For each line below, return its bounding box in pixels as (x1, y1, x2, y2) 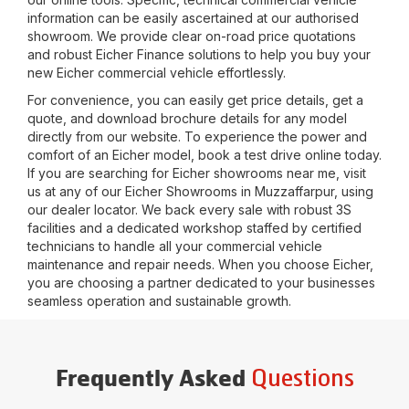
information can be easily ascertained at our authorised (27, 10, 359, 26)
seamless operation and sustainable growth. (27, 293, 291, 309)
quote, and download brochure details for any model (27, 110, 347, 126)
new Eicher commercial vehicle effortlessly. (27, 65, 286, 80)
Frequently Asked (55, 369, 251, 392)
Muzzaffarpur (255, 184, 334, 199)
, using (334, 184, 373, 199)
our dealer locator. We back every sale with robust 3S (27, 202, 351, 217)
